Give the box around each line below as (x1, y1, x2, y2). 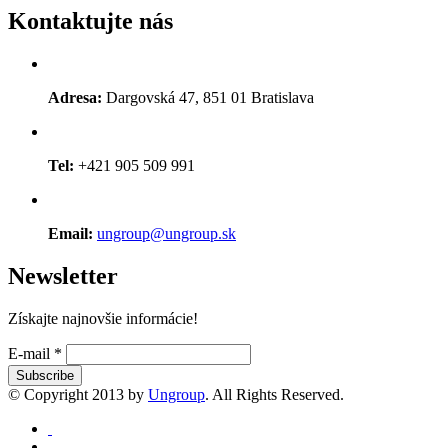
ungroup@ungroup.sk (97, 225, 236, 243)
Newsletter (8, 262, 118, 289)
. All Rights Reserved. (205, 385, 344, 403)
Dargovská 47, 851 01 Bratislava (102, 89, 314, 107)
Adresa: (48, 89, 102, 107)
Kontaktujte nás (8, 8, 173, 35)
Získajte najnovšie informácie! (8, 309, 198, 327)
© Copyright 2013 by (8, 385, 148, 403)
